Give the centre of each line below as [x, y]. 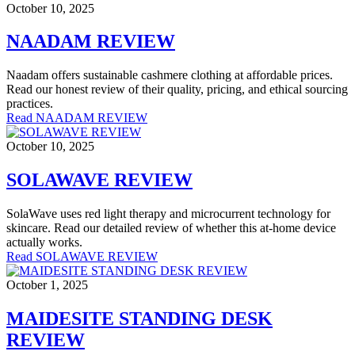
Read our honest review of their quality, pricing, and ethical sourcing [177, 90]
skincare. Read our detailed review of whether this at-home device [171, 228]
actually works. [44, 242]
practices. [30, 104]
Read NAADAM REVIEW [77, 118]
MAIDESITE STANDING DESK [139, 319]
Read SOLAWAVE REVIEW [82, 257]
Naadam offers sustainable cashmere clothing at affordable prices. [170, 75]
